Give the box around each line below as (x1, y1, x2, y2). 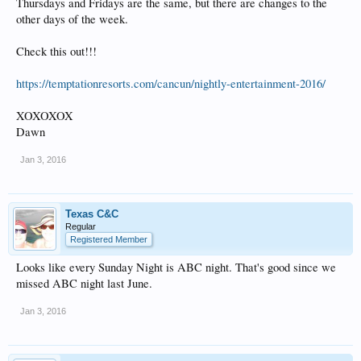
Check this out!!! (16, 44, 97, 59)
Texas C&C (65, 208, 118, 220)
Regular (65, 222, 96, 231)
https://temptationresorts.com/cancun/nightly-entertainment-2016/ (16, 76, 326, 91)
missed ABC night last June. (16, 276, 152, 291)
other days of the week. (16, 11, 128, 27)
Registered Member (70, 234, 147, 244)
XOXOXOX (16, 108, 73, 123)
